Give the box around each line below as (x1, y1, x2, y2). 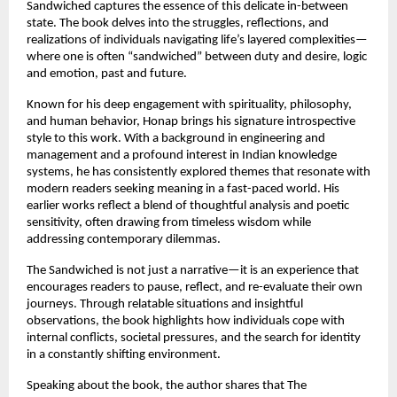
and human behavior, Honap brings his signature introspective (27, 114, 355, 128)
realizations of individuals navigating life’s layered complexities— (27, 33, 368, 47)
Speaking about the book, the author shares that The (27, 378, 307, 393)
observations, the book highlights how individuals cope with (27, 314, 345, 328)
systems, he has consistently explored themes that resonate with (27, 165, 370, 179)
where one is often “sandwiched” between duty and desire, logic (27, 50, 367, 64)
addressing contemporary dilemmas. (27, 232, 223, 246)
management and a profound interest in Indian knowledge (27, 148, 337, 162)
